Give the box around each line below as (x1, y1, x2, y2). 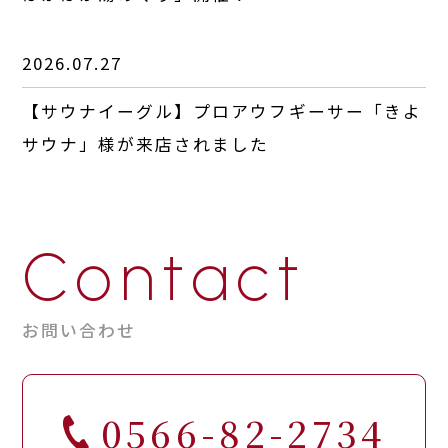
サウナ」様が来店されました (22, 132, 270, 157)
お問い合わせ (22, 317, 137, 342)
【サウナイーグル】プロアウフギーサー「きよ (22, 99, 422, 124)
